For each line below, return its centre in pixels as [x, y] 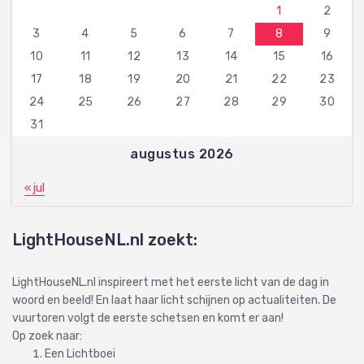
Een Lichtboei [80, 353]
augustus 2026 [182, 154]
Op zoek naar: [47, 336]
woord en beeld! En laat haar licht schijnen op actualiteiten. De [174, 300]
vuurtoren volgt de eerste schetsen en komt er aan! [148, 318]
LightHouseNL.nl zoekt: [105, 239]
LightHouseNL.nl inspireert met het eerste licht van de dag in [171, 282]
